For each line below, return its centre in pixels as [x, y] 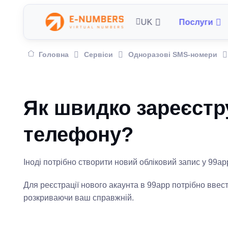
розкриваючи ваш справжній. [78, 198]
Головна [53, 54]
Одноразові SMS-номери [173, 54]
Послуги [196, 22]
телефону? [78, 134]
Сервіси [98, 54]
